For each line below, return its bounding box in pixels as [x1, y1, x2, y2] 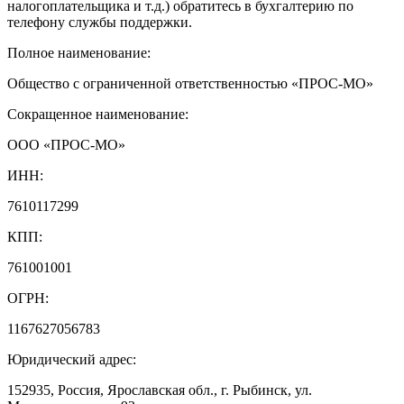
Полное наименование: [7, 44, 151, 60]
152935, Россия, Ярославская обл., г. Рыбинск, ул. [7, 381, 312, 398]
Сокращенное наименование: [7, 106, 188, 122]
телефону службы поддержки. [7, 14, 192, 30]
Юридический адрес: [7, 351, 136, 367]
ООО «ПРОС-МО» [7, 136, 125, 152]
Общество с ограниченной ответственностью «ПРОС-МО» [7, 75, 373, 91]
